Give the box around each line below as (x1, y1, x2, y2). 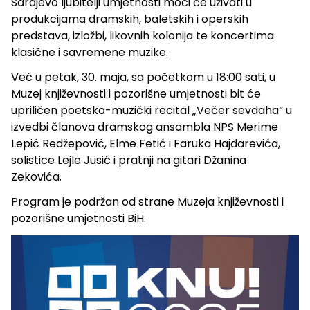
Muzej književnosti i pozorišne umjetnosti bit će (11, 85, 261, 102)
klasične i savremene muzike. (11, 44, 168, 60)
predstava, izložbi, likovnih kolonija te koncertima (11, 27, 274, 44)
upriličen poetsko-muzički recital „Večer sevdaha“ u (11, 102, 292, 118)
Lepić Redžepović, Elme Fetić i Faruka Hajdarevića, (11, 135, 280, 152)
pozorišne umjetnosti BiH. (11, 210, 146, 226)
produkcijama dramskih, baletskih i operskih (11, 10, 248, 27)
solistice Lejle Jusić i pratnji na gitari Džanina (11, 152, 246, 168)
